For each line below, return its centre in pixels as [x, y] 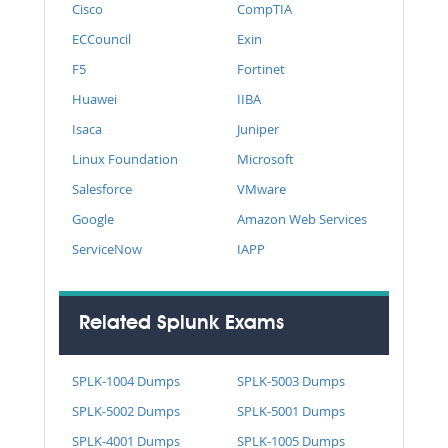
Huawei [94, 98]
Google [93, 218]
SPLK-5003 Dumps [291, 380]
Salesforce [102, 188]
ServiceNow [107, 248]
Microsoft [265, 158]
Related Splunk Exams [181, 323]
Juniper [258, 128]
